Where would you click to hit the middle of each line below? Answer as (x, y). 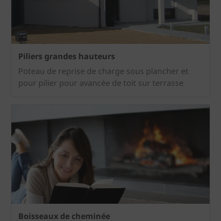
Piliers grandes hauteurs (67, 56)
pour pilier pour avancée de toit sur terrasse (101, 83)
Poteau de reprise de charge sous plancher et (103, 71)
